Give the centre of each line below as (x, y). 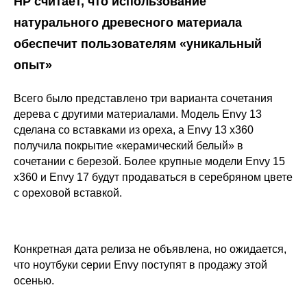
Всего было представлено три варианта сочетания (143, 98)
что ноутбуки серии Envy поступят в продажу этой (140, 265)
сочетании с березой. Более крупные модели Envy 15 (149, 161)
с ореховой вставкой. (68, 193)
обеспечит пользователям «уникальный (138, 44)
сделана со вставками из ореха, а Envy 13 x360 (134, 130)
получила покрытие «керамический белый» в (128, 145)
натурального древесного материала (128, 22)
